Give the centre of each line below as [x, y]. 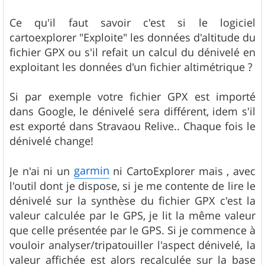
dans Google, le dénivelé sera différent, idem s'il [132, 112]
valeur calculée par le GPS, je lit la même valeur [132, 216]
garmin [91, 171]
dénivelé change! [51, 141]
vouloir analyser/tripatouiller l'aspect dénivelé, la [132, 245]
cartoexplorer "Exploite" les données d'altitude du [132, 38]
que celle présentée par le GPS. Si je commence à [132, 230]
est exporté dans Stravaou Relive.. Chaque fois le [132, 126]
